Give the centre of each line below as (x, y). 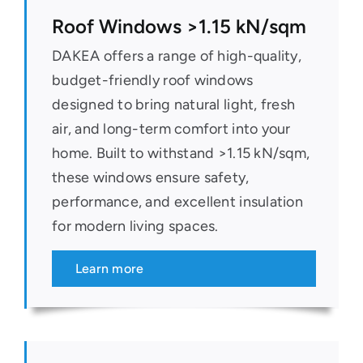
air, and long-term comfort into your (171, 129)
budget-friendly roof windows (152, 80)
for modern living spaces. (135, 226)
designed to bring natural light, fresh (173, 105)
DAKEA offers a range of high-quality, (176, 56)
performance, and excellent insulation (177, 202)
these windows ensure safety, (150, 177)
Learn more (109, 269)
